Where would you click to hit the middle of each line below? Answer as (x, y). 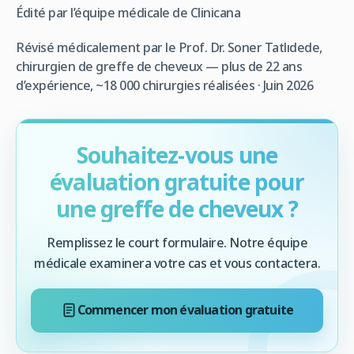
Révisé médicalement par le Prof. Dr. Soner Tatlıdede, (169, 47)
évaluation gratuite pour (177, 181)
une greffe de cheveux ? (177, 208)
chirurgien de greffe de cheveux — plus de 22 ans (159, 66)
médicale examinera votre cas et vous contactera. (177, 263)
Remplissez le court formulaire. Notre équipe (177, 242)
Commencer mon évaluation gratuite (185, 310)
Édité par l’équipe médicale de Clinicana (128, 12)
